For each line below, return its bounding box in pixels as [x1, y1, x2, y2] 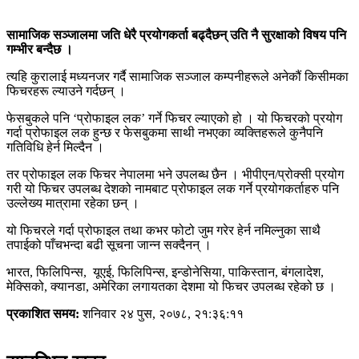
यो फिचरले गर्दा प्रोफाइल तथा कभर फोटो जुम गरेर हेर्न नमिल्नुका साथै [6, 223, 321, 237]
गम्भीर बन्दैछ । [6, 42, 73, 56]
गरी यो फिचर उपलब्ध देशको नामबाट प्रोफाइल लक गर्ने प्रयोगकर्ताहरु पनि [6, 181, 339, 196]
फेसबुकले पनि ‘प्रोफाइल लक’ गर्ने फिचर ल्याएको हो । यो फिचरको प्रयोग [6, 111, 342, 125]
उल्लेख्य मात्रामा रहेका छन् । [6, 196, 139, 210]
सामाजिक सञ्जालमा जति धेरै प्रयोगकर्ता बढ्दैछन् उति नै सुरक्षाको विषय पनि [6, 27, 346, 42]
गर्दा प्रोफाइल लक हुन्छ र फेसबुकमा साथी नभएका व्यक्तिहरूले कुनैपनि [6, 125, 323, 139]
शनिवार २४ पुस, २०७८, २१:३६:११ [79, 306, 244, 321]
